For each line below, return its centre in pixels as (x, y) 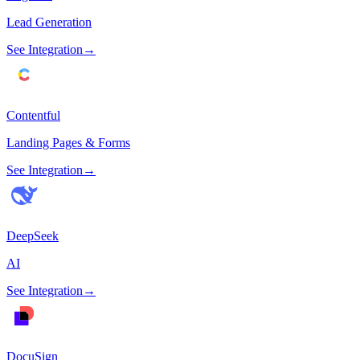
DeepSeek (33, 236)
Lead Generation (49, 22)
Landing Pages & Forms (68, 143)
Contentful (33, 116)
